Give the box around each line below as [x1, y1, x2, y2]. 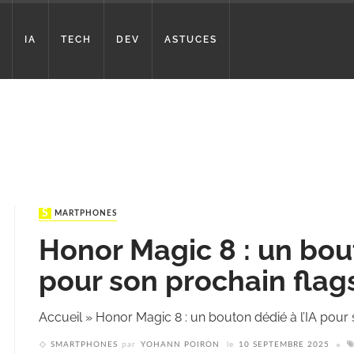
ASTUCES [164, 34, 217, 45]
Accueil [39, 310, 82, 326]
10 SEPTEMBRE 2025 [239, 341, 330, 349]
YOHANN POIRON [141, 341, 220, 349]
